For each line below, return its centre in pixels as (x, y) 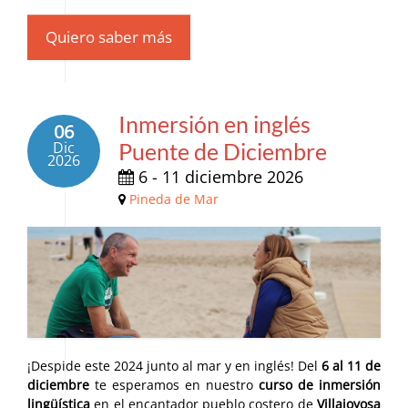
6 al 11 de (351, 365)
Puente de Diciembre (223, 152)
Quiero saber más (109, 37)
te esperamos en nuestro (174, 384)
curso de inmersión (320, 384)
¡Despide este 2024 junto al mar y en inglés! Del (174, 365)
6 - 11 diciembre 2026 (219, 177)
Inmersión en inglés (214, 124)
